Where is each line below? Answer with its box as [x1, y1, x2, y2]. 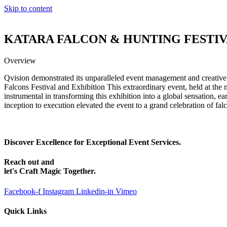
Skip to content [4, 4, 52, 13]
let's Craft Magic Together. [4, 167, 96, 176]
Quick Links [4, 206, 47, 215]
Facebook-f [4, 186, 41, 196]
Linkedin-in [76, 186, 113, 196]
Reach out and [4, 158, 54, 167]
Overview [4, 56, 36, 65]
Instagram [43, 186, 74, 196]
